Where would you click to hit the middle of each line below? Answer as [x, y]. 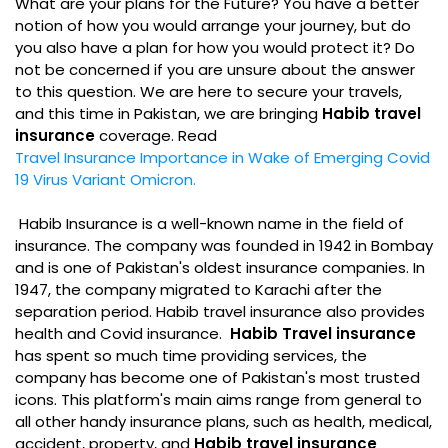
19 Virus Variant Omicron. [105, 179]
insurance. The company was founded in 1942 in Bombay [224, 245]
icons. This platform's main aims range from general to [218, 399]
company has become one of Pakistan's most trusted [217, 377]
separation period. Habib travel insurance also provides [220, 311]
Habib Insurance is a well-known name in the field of [209, 223]
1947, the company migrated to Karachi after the [198, 289]
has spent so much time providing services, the [191, 355]
